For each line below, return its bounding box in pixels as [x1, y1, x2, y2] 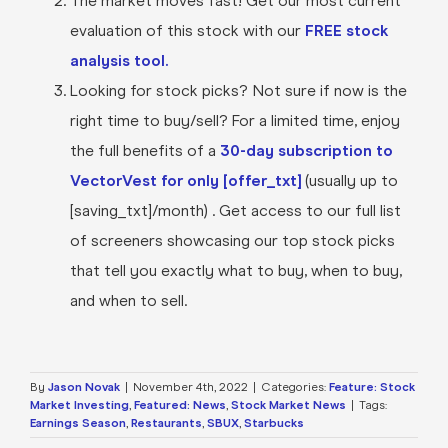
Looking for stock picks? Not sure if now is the [69, 80, 407, 100]
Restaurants [131, 415, 202, 430]
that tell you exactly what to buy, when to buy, [69, 260, 402, 280]
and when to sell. [69, 290, 187, 310]
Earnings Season [30, 415, 126, 430]
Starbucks [244, 415, 304, 430]
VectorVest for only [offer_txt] [69, 170, 301, 190]
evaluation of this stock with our [69, 20, 305, 40]
